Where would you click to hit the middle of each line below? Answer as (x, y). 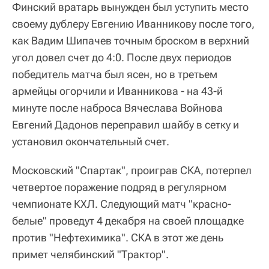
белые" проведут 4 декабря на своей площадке (128, 221)
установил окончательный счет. (91, 142)
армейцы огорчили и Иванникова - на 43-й (117, 91)
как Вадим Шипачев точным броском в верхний (131, 41)
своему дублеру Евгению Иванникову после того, (133, 24)
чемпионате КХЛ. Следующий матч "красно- (122, 204)
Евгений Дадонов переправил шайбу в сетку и (125, 125)
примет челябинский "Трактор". (90, 255)
